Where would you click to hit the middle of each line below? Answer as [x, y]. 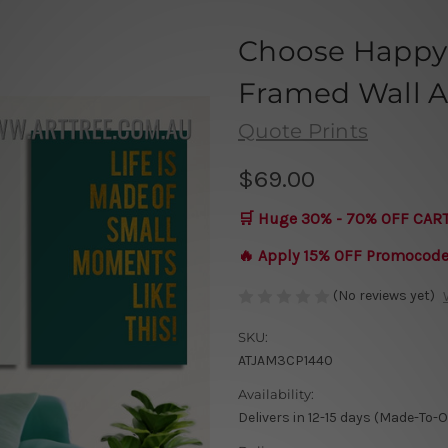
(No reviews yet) [384, 295]
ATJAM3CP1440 [285, 361]
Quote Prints [303, 130]
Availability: [276, 394]
